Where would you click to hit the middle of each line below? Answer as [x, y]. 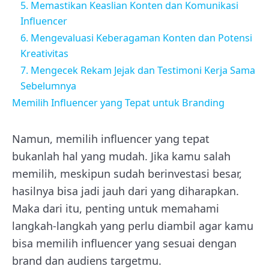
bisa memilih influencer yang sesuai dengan [124, 243]
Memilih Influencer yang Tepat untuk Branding [118, 102]
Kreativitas [44, 53]
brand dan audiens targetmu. [87, 260]
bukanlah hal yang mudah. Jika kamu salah [121, 156]
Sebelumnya [48, 86]
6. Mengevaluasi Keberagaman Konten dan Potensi [136, 38]
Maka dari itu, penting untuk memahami [116, 208]
